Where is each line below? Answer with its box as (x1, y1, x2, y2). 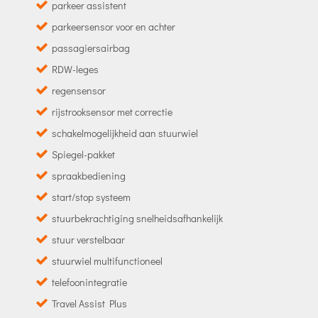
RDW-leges (51, 62, 99, 76)
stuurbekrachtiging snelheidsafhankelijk (51, 211, 223, 225)
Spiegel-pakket (51, 147, 115, 161)
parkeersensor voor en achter (51, 19, 175, 33)
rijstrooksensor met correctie (51, 104, 172, 119)
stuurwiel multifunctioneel (51, 253, 163, 268)
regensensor (51, 83, 106, 97)
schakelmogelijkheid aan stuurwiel (51, 126, 198, 140)
